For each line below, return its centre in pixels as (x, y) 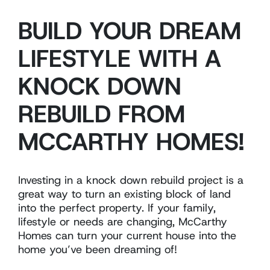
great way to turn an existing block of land (124, 194)
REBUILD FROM (102, 114)
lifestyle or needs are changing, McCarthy (123, 221)
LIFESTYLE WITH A (120, 58)
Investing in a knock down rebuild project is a (131, 180)
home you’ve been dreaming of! (98, 249)
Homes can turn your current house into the (127, 235)
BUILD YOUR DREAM (130, 30)
